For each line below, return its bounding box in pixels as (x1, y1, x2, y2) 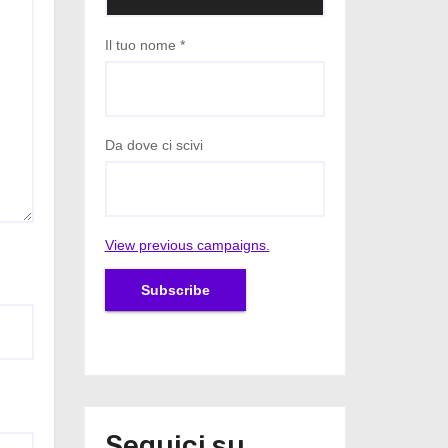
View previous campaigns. (104, 236, 270, 253)
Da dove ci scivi (104, 136, 203, 153)
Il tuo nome (104, 36, 180, 53)
